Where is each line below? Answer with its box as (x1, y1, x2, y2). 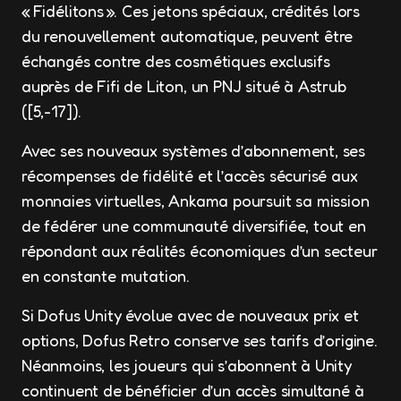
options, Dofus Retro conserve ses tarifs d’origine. (21, 330, 378, 350)
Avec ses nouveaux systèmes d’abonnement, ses (21, 141, 366, 160)
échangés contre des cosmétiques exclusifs (21, 51, 330, 71)
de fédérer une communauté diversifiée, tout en (21, 216, 366, 235)
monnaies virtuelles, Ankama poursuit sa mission (21, 191, 370, 210)
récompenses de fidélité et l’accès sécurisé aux (21, 166, 358, 185)
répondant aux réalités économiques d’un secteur (21, 241, 378, 260)
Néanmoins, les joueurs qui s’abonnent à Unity (21, 355, 352, 375)
